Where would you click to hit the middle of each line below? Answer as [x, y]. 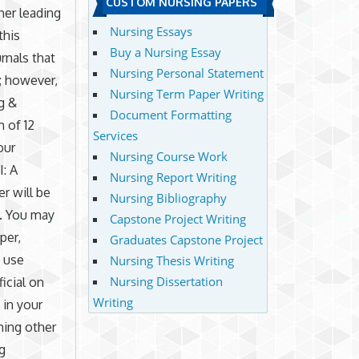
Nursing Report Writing [173, 177]
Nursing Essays [151, 31]
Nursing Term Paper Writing [186, 93]
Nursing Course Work [168, 156]
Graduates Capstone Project [186, 239]
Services [115, 135]
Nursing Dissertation [166, 281]
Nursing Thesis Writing [171, 260]
